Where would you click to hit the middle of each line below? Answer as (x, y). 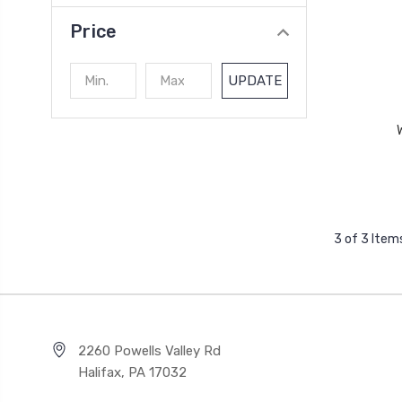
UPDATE (255, 81)
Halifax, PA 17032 (132, 372)
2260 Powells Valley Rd (149, 350)
